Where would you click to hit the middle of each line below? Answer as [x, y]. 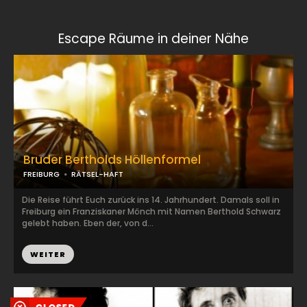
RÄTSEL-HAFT [97, 174]
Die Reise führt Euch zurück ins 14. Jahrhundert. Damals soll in [151, 200]
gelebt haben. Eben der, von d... [88, 223]
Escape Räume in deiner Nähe [153, 39]
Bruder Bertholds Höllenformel [112, 160]
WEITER [48, 254]
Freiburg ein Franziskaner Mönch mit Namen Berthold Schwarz [151, 211]
